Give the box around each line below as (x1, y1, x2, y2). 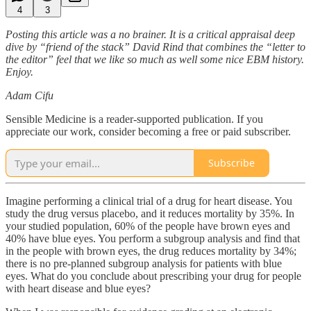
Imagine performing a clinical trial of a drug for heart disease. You (6, 194, 292, 207)
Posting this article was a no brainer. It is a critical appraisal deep (6, 28, 295, 40)
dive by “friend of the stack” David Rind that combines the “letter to (6, 40, 305, 53)
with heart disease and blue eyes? (6, 282, 151, 294)
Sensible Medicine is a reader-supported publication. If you (6, 112, 263, 125)
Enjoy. (6, 65, 33, 78)
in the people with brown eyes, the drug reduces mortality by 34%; (6, 244, 296, 257)
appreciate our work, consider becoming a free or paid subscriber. (6, 125, 291, 137)
